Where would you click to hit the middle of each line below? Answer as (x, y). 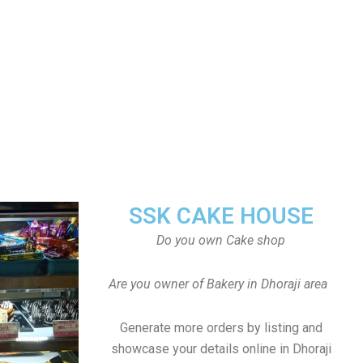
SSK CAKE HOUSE (221, 216)
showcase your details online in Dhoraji (221, 349)
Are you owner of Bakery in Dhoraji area (221, 284)
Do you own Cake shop (221, 240)
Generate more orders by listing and (221, 328)
